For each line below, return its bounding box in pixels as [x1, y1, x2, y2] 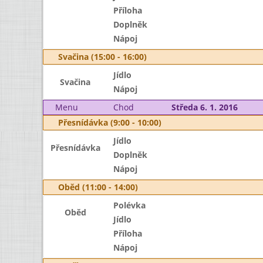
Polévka [113, 200, 146, 211]
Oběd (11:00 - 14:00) [58, 181, 138, 193]
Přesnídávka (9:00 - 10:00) [58, 117, 161, 128]
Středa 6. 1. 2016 [171, 102, 238, 113]
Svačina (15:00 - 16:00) [58, 51, 147, 62]
